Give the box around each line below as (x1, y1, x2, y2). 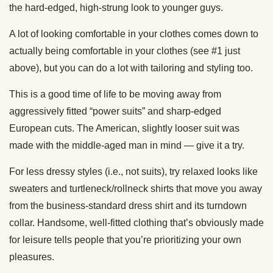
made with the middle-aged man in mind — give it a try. (9, 140, 244, 151)
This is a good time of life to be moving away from (9, 88, 221, 99)
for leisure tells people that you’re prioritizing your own (9, 234, 241, 245)
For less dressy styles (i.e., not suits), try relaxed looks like (9, 166, 258, 177)
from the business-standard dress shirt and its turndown (9, 200, 247, 211)
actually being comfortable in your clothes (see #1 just (9, 45, 240, 56)
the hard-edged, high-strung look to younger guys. (9, 2, 223, 13)
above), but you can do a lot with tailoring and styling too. (9, 62, 253, 73)
